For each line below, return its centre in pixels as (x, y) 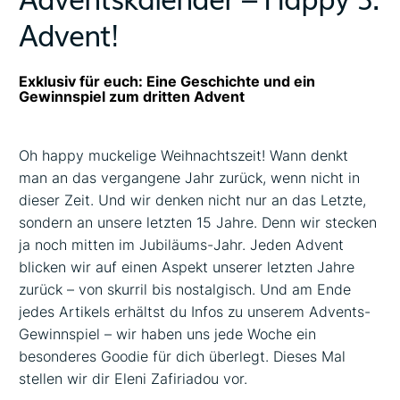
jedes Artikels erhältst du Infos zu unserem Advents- (195, 311)
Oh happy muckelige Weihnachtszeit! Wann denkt (184, 155)
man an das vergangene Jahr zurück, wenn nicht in (190, 177)
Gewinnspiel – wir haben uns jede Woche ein (168, 333)
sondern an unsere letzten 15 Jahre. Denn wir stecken (198, 222)
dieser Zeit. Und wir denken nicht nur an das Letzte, (193, 200)
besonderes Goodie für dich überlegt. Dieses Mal (183, 356)
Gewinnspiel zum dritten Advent (132, 96)
